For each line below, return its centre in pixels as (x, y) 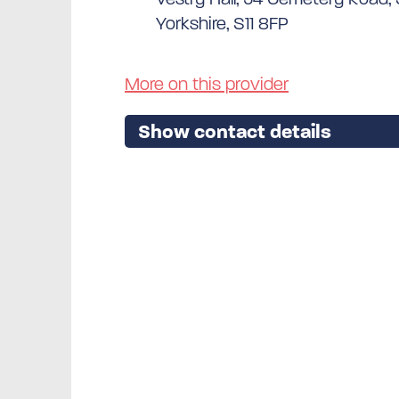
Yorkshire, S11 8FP (222, 23)
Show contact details (235, 131)
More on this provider (207, 84)
